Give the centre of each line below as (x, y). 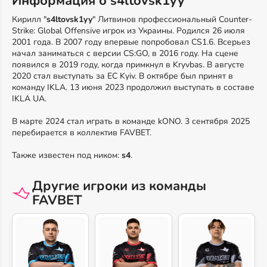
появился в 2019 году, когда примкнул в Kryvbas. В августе (128, 65)
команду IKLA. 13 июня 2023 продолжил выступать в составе (133, 87)
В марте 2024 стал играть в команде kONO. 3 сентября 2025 (131, 121)
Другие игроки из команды (119, 186)
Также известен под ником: (67, 155)
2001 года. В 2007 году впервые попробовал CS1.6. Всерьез (131, 42)
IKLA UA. (29, 99)
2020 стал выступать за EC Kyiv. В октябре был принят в (122, 76)
